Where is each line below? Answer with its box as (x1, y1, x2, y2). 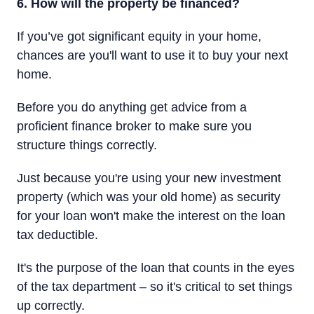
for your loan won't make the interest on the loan (17, 209, 285, 223)
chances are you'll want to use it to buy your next (17, 48, 288, 62)
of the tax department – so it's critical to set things (17, 280, 292, 294)
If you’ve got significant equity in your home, (17, 29, 261, 43)
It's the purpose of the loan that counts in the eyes (17, 261, 294, 275)
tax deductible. (17, 228, 98, 242)
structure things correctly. (17, 138, 157, 152)
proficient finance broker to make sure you (17, 119, 252, 133)
